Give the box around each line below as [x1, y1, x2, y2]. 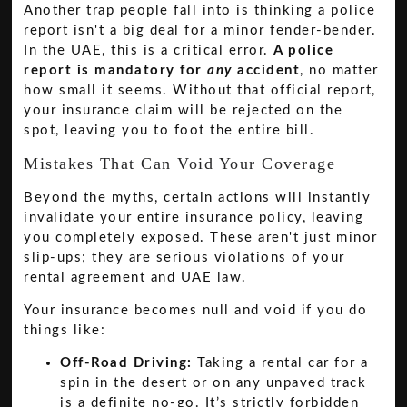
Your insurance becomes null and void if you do [24, 303, 368, 318]
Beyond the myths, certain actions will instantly [24, 190, 372, 204]
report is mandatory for [24, 64, 208, 78]
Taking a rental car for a [192, 356, 369, 371]
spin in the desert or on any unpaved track [60, 376, 367, 391]
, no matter [300, 64, 379, 78]
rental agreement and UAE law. [24, 270, 247, 284]
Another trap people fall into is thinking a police [24, 4, 376, 18]
